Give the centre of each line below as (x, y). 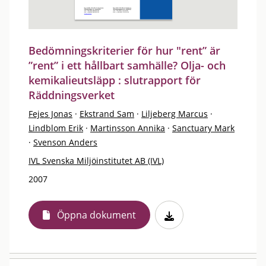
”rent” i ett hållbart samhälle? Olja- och (127, 65)
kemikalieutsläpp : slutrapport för (115, 80)
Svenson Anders (65, 142)
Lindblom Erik (56, 128)
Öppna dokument (96, 215)
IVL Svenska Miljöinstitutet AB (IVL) (96, 161)
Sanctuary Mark (203, 128)
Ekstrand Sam (107, 114)
